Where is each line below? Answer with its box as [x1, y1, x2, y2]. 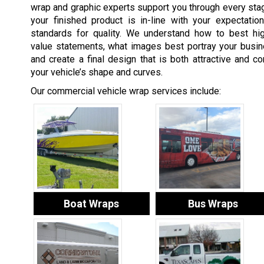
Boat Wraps [64, 197, 120, 210]
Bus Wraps [188, 197, 239, 210]
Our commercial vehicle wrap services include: [31, 85, 221, 97]
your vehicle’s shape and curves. [31, 67, 163, 78]
